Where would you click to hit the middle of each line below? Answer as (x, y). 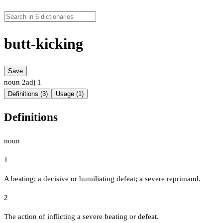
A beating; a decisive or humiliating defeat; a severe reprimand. (102, 178)
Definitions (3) (28, 94)
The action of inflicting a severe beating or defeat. (81, 216)
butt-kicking (44, 44)
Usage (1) (70, 94)
